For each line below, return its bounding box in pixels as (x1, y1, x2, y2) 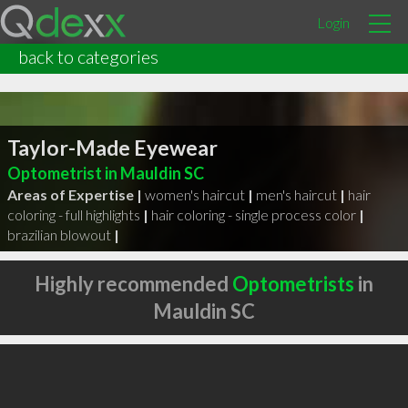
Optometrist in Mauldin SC (6, 162, 204, 183)
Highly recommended (35, 271, 232, 296)
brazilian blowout (6, 225, 111, 243)
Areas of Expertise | (6, 185, 142, 203)
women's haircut (144, 185, 245, 203)
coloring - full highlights (6, 205, 140, 223)
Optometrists (232, 271, 354, 296)
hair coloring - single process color (150, 205, 356, 223)
